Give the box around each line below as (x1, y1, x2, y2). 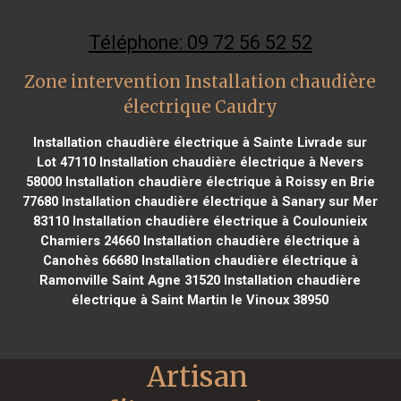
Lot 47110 (37, 153, 97, 170)
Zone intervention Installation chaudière (24, 71, 377, 92)
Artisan (147, 358, 248, 395)
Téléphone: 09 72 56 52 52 (88, 30, 312, 54)
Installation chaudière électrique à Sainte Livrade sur (33, 133, 368, 150)
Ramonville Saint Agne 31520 (39, 271, 221, 288)
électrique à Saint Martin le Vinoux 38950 (72, 291, 329, 308)
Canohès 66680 (42, 252, 138, 269)
